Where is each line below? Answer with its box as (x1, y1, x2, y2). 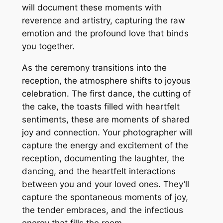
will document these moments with (21, 2, 162, 13)
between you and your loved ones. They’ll (21, 179, 189, 190)
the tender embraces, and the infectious (21, 205, 183, 216)
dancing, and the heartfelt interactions (21, 166, 176, 177)
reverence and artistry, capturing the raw (21, 15, 185, 26)
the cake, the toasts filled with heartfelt (21, 102, 180, 112)
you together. (21, 41, 75, 52)
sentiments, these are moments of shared (21, 114, 190, 125)
